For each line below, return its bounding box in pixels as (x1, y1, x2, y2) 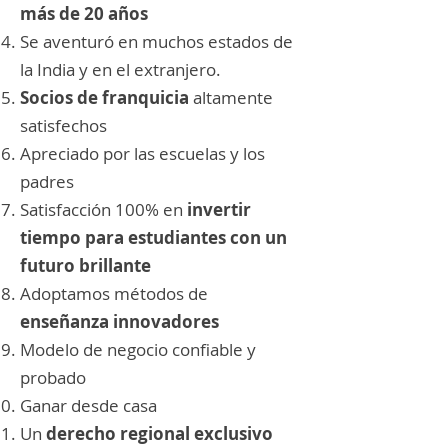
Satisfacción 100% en (20, 198, 187, 221)
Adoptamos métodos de (20, 282, 208, 305)
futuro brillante (20, 254, 151, 277)
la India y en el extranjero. (20, 58, 221, 81)
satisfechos (20, 114, 107, 137)
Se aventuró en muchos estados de (20, 30, 293, 53)
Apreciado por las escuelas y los (20, 142, 265, 165)
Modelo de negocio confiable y (20, 338, 256, 361)
